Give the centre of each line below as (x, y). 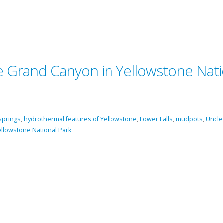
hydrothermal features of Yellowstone (80, 119)
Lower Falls (156, 119)
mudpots (189, 119)
